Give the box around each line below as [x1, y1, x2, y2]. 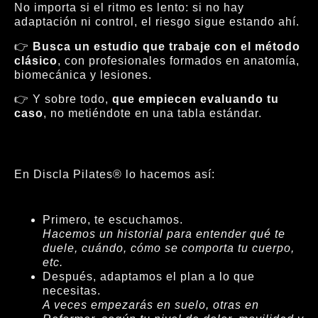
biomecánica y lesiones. [14, 68, 152, 81]
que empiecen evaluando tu [112, 92, 279, 105]
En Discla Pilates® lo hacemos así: [14, 168, 215, 181]
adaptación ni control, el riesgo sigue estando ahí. [14, 16, 300, 28]
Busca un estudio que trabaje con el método [33, 40, 300, 53]
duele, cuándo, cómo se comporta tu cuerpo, [43, 241, 295, 254]
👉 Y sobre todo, [14, 92, 112, 105]
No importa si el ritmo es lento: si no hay [14, 1, 244, 14]
